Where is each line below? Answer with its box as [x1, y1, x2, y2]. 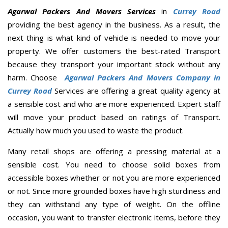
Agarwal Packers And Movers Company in [64, 72, 220, 83]
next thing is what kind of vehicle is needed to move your [8, 33, 220, 43]
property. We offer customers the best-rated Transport [8, 46, 220, 56]
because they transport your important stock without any [8, 59, 220, 70]
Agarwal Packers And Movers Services [8, 6, 156, 17]
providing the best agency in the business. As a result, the [8, 19, 220, 30]
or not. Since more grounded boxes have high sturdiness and [8, 186, 220, 196]
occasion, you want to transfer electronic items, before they [8, 212, 220, 223]
